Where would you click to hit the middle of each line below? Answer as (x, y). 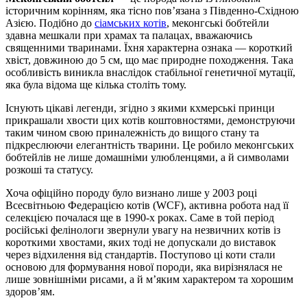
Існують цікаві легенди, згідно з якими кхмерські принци (140, 108)
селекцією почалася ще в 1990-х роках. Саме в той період (140, 217)
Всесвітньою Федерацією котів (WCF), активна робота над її (147, 205)
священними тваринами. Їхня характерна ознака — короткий (149, 47)
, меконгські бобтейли (218, 23)
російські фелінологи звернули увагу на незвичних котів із (143, 230)
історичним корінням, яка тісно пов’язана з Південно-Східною (152, 10)
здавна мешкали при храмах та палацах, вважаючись (129, 35)
